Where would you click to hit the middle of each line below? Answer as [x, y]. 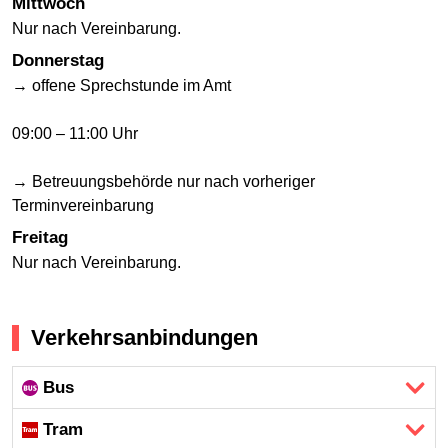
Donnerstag [58, 60]
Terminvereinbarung [83, 205]
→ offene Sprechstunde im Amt [121, 85]
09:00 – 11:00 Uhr [75, 133]
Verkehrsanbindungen [144, 337]
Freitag [40, 237]
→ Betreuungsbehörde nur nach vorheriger [163, 181]
